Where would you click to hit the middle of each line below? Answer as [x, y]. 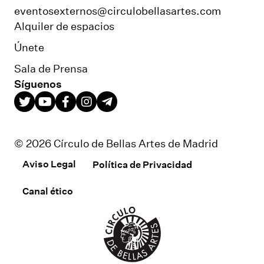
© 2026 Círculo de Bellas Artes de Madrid [116, 143]
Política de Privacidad [142, 164]
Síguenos [38, 83]
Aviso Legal [49, 164]
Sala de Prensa [51, 68]
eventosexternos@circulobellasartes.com [118, 10]
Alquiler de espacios [64, 26]
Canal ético [48, 190]
